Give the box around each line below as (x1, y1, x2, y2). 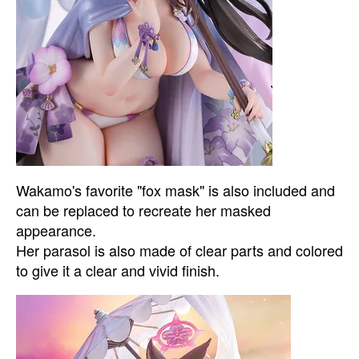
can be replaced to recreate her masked (16, 200, 271, 220)
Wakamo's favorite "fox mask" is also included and (16, 179, 335, 200)
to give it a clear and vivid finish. (16, 260, 220, 280)
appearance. (16, 220, 96, 240)
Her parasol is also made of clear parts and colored (16, 240, 343, 260)
